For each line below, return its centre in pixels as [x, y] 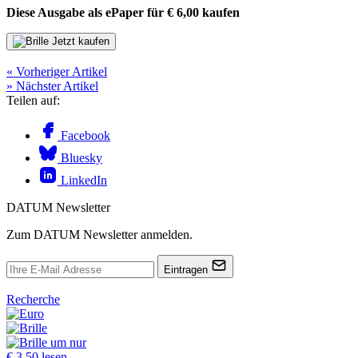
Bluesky [80, 157]
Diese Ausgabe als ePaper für [87, 12]
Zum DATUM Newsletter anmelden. [99, 234]
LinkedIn [82, 180]
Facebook [84, 135]
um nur [68, 342]
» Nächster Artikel [52, 86]
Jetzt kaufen [81, 41]
